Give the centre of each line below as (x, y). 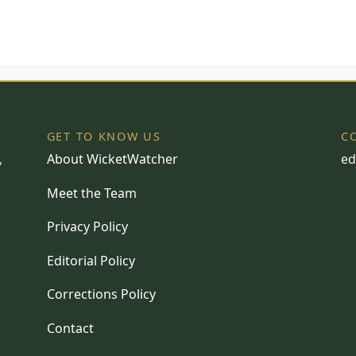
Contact (70, 328)
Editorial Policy (91, 260)
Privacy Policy (87, 227)
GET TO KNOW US (104, 137)
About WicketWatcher (112, 159)
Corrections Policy (101, 294)
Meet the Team (91, 193)
